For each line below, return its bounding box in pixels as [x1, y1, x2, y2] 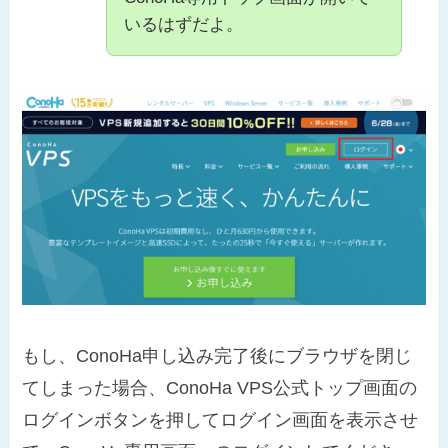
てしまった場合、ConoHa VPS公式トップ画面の [22, 378, 418, 399]
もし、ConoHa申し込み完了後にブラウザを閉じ [22, 346, 413, 367]
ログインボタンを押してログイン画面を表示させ [22, 410, 419, 431]
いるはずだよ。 [124, 14, 244, 34]
